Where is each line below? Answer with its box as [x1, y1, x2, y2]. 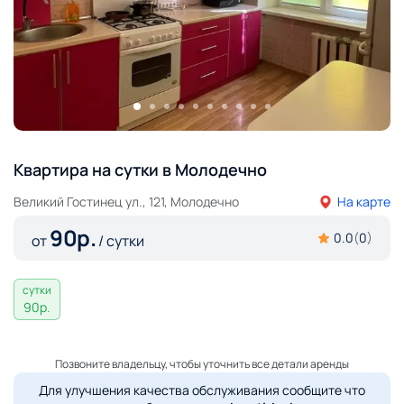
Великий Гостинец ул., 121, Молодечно [14, 192, 239, 210]
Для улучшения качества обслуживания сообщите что [39, 381, 365, 399]
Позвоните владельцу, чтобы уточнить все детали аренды [55, 355, 349, 372]
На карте [337, 192, 390, 210]
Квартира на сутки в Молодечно [14, 158, 267, 180]
